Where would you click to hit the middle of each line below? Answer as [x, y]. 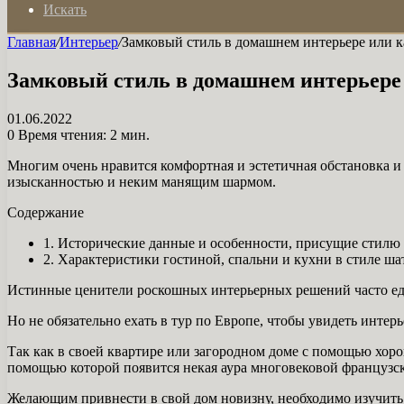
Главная [32, 42]
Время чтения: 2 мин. [82, 134]
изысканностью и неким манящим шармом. [142, 181]
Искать [65, 9]
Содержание [46, 212]
